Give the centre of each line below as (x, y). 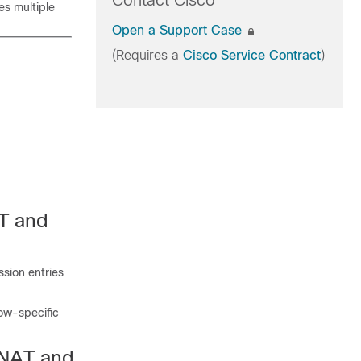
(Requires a (147, 55)
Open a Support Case (178, 30)
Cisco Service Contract (251, 55)
